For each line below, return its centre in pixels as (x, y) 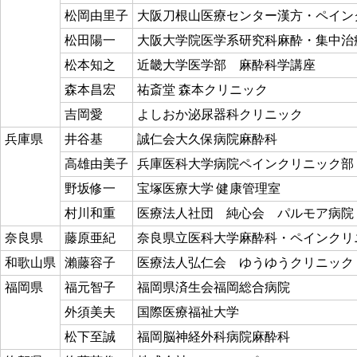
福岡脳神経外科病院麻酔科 (214, 337)
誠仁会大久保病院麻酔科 (207, 139)
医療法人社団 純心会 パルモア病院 (245, 214)
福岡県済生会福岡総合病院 (214, 288)
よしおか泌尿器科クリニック (220, 115)
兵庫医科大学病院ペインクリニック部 (245, 164)
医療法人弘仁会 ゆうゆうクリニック (245, 263)
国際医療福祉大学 (188, 312)
